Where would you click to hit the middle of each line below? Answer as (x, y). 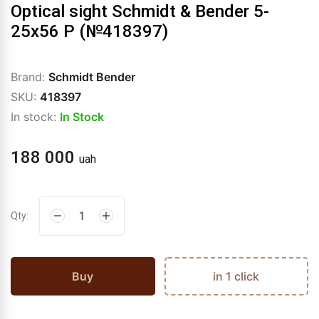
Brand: (30, 77)
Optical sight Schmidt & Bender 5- (140, 11)
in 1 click (236, 276)
